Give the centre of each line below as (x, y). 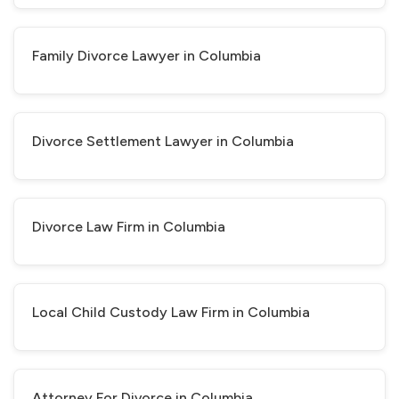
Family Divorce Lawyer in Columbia (147, 56)
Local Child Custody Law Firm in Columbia (171, 312)
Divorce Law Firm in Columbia (129, 227)
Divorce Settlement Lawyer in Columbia (163, 141)
